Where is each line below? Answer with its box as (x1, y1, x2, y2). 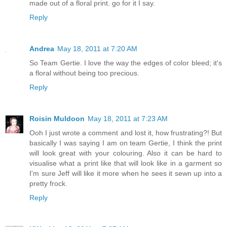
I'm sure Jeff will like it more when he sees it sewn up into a (29, 169, 222, 178)
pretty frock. (29, 179, 67, 188)
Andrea (29, 45, 54, 53)
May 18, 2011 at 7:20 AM (57, 45, 137, 53)
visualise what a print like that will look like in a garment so (29, 159, 222, 168)
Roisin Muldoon (29, 115, 85, 123)
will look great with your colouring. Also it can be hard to (29, 149, 222, 158)
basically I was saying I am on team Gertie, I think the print (29, 139, 222, 147)
